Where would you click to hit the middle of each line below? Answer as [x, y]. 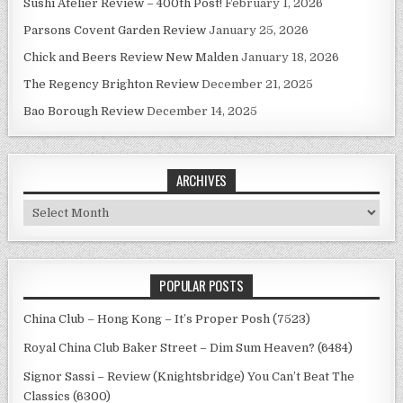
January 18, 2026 [291, 57]
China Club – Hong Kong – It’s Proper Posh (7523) [167, 318]
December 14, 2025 [202, 111]
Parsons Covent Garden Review [115, 30]
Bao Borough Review [84, 111]
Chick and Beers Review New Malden [131, 57]
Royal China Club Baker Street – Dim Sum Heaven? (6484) [188, 347]
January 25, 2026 [259, 30]
